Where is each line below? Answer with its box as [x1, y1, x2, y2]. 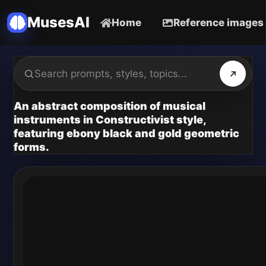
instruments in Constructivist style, [14, 113, 206, 126]
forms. [14, 141, 49, 153]
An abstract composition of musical [14, 100, 205, 112]
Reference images [173, 16, 264, 28]
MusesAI [27, 14, 90, 31]
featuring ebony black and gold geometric [14, 127, 239, 140]
